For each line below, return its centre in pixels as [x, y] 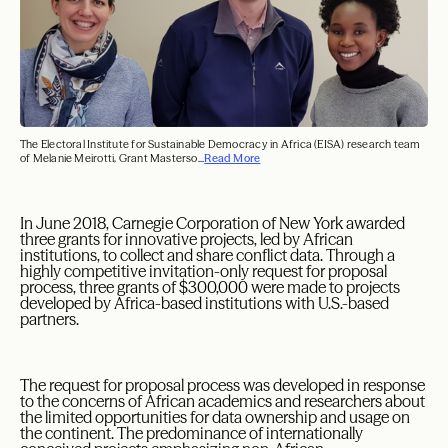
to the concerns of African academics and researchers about [222, 401]
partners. [49, 319]
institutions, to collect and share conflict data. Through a [207, 255]
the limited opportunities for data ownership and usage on [215, 417]
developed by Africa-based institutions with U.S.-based [204, 303]
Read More [232, 158]
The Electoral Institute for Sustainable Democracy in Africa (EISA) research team [220, 144]
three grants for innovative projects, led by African [186, 239]
